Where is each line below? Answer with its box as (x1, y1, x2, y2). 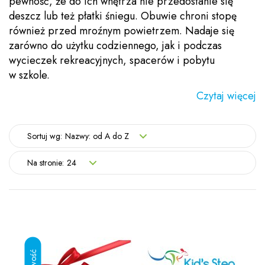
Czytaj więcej (196, 88, 256, 104)
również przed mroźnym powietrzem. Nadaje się (9, 23, 234, 38)
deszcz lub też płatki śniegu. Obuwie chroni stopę (9, 8, 237, 24)
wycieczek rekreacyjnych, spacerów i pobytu (9, 53, 215, 68)
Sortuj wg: (27, 130, 62, 142)
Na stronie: (27, 157, 64, 169)
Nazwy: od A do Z (65, 130, 129, 142)
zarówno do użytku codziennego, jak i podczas (9, 38, 222, 53)
